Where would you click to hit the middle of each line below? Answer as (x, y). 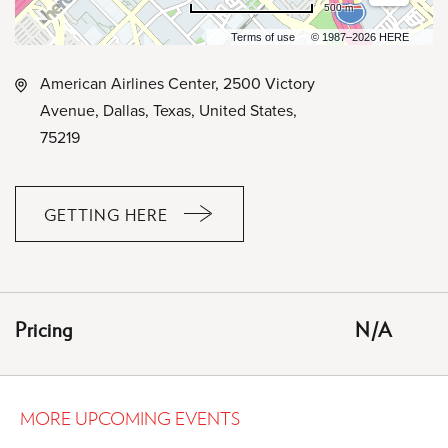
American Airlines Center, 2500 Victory (177, 83)
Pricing (44, 329)
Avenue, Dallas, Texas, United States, (168, 110)
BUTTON (139, 330)
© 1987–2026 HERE (360, 37)
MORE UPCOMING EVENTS (130, 417)
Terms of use (263, 37)
